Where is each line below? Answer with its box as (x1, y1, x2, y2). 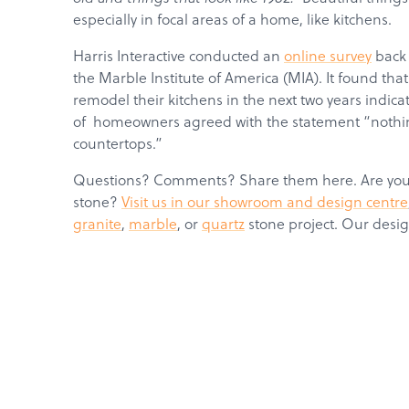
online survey (284, 45, 372, 66)
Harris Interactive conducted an (73, 45, 284, 66)
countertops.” (73, 132, 163, 153)
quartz (202, 213, 245, 234)
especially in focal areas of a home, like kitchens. (73, 8, 392, 29)
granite (73, 213, 121, 234)
